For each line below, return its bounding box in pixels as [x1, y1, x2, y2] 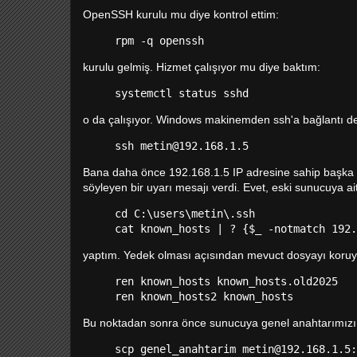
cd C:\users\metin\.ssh [115, 207, 255, 220]
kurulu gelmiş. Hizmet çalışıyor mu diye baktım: [83, 61, 320, 73]
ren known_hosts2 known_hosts [115, 290, 293, 303]
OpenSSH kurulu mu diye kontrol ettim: [83, 8, 279, 21]
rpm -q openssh [115, 34, 204, 47]
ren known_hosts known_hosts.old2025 [115, 275, 338, 288]
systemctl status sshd [115, 87, 249, 100]
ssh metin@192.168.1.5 [115, 139, 249, 152]
